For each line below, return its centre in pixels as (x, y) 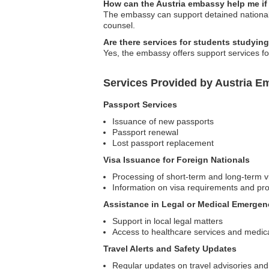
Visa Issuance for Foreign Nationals (177, 160)
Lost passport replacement (163, 143)
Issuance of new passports (163, 121)
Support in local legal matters (168, 221)
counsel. (119, 25)
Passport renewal (145, 132)
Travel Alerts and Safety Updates (170, 249)
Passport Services (140, 104)
